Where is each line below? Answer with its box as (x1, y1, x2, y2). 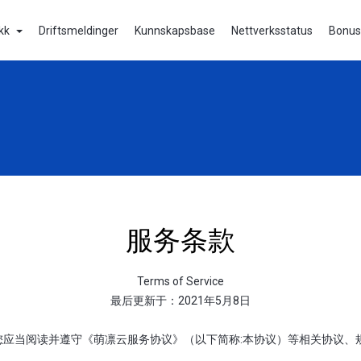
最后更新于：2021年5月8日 (110, 293, 251, 307)
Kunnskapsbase (135, 23, 215, 37)
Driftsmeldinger (39, 23, 118, 37)
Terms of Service (137, 274, 224, 288)
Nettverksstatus (231, 23, 313, 37)
